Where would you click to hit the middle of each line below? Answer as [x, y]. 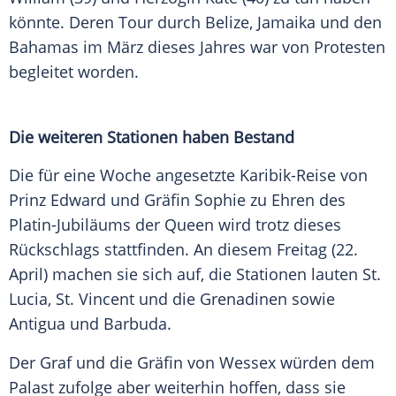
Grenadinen [244, 299]
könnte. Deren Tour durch [107, 23]
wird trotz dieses [278, 225]
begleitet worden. [74, 72]
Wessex [247, 363]
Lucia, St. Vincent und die [104, 299]
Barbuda [135, 324]
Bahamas [44, 47]
